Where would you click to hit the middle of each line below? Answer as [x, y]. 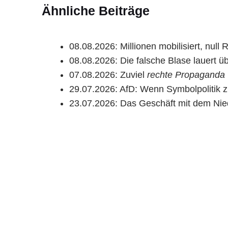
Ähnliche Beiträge [96, 11]
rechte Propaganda [186, 75]
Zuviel [134, 75]
